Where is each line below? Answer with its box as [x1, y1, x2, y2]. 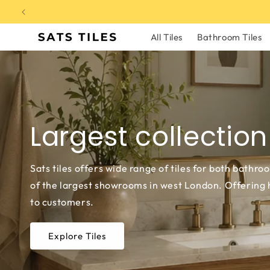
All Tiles [150, 31, 183, 43]
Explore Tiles [48, 230, 106, 242]
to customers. [30, 196, 94, 208]
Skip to [17, 1, 48, 13]
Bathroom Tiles [196, 31, 262, 43]
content [17, 12, 52, 24]
